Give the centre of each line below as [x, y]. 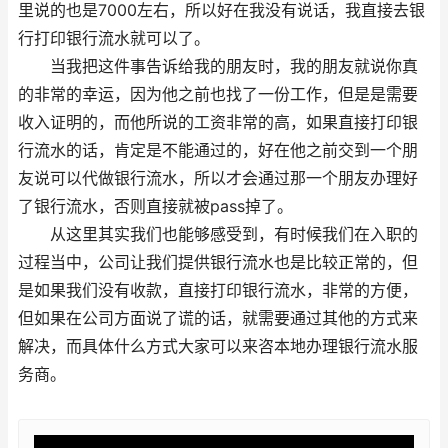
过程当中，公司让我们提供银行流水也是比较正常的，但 [218, 262]
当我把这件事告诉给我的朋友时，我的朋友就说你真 [218, 66]
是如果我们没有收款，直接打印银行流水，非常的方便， [218, 290]
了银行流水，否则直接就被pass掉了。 [155, 206]
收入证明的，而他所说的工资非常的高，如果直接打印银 [218, 122]
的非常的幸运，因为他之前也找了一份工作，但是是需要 [218, 94]
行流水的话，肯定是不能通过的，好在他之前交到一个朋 [218, 150]
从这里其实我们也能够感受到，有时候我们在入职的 [218, 234]
